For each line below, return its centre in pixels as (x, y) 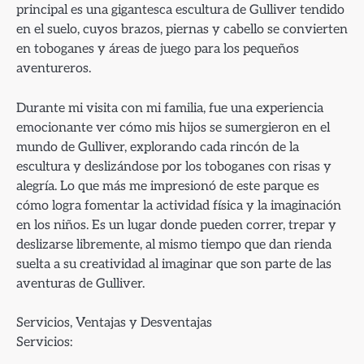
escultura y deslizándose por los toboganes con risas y (174, 166)
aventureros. (54, 69)
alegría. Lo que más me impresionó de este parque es (168, 186)
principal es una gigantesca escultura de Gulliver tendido (180, 10)
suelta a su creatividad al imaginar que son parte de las (174, 264)
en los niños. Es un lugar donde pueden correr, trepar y (176, 225)
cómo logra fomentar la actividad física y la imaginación (179, 205)
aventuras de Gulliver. (80, 283)
